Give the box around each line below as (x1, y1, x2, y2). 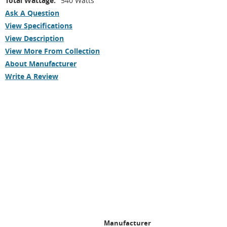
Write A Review (5, 71, 58, 81)
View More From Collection (5, 46, 100, 56)
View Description (5, 33, 64, 43)
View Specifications (5, 21, 72, 30)
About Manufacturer (5, 59, 77, 68)
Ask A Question (5, 8, 59, 18)
